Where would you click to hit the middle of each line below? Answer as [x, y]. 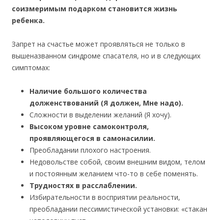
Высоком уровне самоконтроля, [89, 127]
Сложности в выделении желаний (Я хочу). [100, 115]
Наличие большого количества [88, 91]
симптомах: [31, 68]
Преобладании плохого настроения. [90, 150]
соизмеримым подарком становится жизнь [95, 9]
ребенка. [28, 21]
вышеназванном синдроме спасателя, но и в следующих [106, 56]
